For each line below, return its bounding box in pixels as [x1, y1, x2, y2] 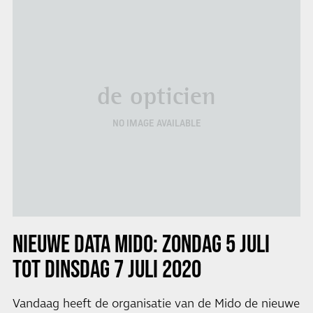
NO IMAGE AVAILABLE [112, 117, 201, 129]
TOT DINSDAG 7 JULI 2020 [12, 254, 201, 282]
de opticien [97, 80, 216, 112]
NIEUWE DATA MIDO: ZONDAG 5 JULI [12, 228, 270, 257]
